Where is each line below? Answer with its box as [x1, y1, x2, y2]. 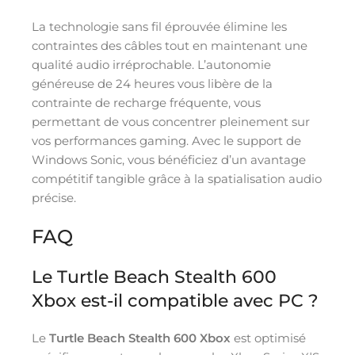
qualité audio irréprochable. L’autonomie [32, 56, 271, 72]
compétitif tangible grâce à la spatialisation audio [32, 170, 322, 186]
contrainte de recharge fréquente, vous [32, 94, 261, 110]
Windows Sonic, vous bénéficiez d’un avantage [32, 151, 306, 167]
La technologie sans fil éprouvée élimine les [32, 18, 287, 34]
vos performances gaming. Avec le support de [32, 132, 301, 148]
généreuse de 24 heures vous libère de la [32, 75, 273, 91]
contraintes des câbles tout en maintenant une [32, 37, 307, 53]
